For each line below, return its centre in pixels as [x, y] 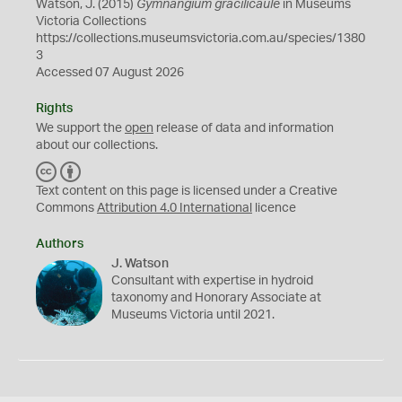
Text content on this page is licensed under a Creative [187, 191]
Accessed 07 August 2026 [110, 72]
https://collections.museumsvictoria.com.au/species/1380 [201, 38]
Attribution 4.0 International [175, 208]
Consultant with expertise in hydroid [212, 280]
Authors [60, 244]
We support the [80, 128]
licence [274, 208]
